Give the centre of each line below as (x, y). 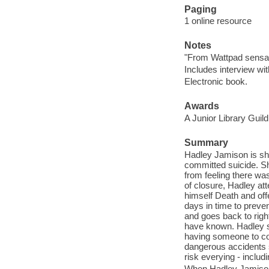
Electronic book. (216, 81)
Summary (206, 143)
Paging (200, 9)
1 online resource (218, 21)
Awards (201, 106)
